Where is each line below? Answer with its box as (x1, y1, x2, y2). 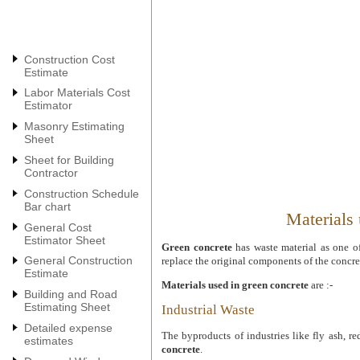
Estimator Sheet (24, 233, 105, 247)
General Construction (24, 254, 133, 268)
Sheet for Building (24, 153, 114, 166)
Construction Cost (24, 52, 115, 66)
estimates (24, 333, 73, 347)
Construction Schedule (24, 186, 139, 200)
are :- (309, 279, 333, 291)
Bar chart (24, 199, 71, 213)
